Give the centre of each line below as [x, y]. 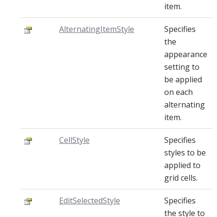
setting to [182, 67]
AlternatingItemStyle [97, 29]
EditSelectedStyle [90, 201]
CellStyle [74, 140]
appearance [186, 54]
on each [178, 92]
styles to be [185, 153]
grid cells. [181, 178]
